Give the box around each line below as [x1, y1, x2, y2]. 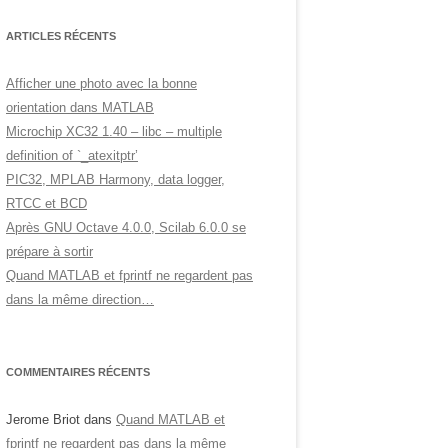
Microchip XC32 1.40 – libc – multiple [6, 124, 222, 139]
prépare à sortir [6, 244, 93, 259]
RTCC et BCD [6, 196, 87, 211]
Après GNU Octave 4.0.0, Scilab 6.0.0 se [6, 220, 246, 235]
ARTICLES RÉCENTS [6, 30, 116, 42]
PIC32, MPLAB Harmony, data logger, [6, 172, 225, 187]
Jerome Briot [6, 412, 80, 427]
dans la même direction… [6, 292, 154, 307]
